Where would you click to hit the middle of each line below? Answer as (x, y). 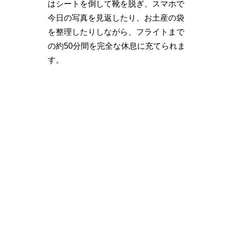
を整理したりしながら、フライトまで (116, 32)
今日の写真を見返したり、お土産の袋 (116, 18)
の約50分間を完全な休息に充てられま (116, 46)
